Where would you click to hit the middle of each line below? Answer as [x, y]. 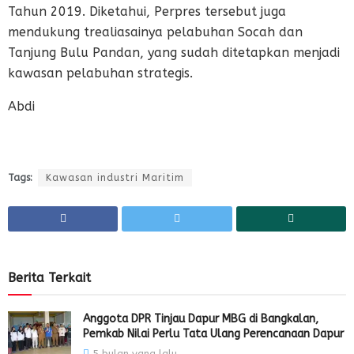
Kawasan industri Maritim [115, 177]
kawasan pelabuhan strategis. [100, 73]
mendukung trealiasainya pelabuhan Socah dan [155, 32]
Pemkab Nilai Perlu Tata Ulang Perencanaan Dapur [213, 333]
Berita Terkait [49, 277]
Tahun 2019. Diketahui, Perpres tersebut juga [147, 11]
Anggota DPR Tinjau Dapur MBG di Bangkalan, [201, 318]
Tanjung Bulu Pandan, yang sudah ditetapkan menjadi [174, 52]
